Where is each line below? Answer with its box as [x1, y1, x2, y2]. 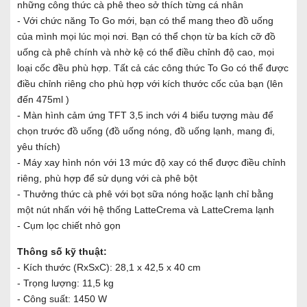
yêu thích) [17, 140, 60, 152]
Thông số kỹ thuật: [17, 245, 107, 257]
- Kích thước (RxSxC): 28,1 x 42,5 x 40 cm [17, 261, 201, 273]
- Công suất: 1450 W [17, 293, 107, 304]
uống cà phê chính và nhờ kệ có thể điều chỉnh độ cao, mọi [17, 46, 274, 58]
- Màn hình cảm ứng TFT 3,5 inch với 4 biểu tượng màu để [17, 109, 273, 121]
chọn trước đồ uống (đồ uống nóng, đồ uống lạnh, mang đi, [17, 125, 275, 136]
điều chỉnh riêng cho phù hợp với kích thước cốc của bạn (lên [17, 77, 283, 89]
